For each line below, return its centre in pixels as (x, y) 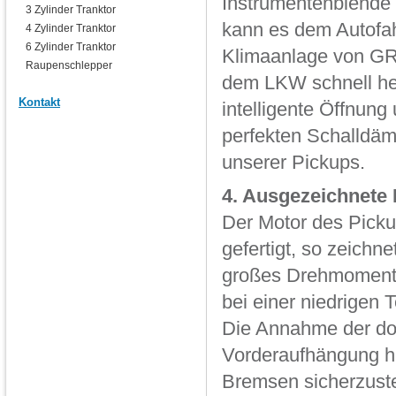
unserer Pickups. (293, 163)
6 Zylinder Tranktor (71, 47)
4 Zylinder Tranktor (71, 28)
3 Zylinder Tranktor (71, 10)
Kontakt (39, 102)
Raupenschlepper (69, 65)
